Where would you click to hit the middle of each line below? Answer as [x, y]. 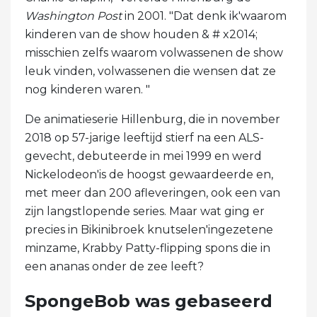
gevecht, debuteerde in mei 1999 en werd [143, 156]
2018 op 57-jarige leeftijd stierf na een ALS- [144, 137]
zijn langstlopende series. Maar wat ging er [145, 211]
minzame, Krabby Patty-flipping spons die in [148, 248]
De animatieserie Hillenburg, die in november [152, 119]
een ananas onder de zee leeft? [114, 266]
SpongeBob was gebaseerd [149, 301]
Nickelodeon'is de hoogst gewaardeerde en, [149, 174]
